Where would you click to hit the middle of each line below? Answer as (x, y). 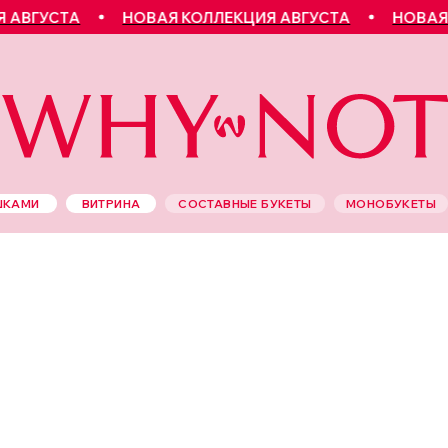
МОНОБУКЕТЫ (391, 203)
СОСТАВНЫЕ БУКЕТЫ (245, 203)
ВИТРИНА (111, 203)
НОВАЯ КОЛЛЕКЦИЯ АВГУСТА (202, 17)
